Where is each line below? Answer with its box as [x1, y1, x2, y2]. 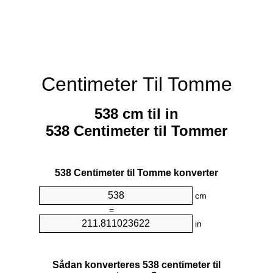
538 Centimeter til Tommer [46, 122, 227, 140]
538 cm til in [94, 105, 179, 122]
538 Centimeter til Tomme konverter [55, 168, 218, 179]
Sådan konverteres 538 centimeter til [52, 259, 221, 270]
